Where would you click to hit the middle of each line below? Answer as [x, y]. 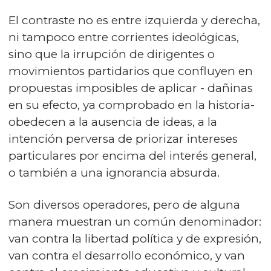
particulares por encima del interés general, [132, 155]
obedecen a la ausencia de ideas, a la [113, 122]
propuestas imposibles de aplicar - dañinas [131, 88]
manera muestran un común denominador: [135, 221]
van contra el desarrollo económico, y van [127, 255]
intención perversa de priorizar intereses [123, 139]
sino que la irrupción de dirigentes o [112, 54]
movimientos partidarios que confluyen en [131, 71]
